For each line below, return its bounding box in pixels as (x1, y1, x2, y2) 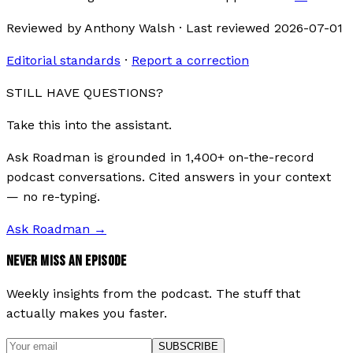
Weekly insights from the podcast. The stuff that (6, 285, 300, 301)
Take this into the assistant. (6, 117, 172, 133)
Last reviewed (186, 20, 274, 36)
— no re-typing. (6, 189, 100, 205)
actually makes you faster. (6, 305, 167, 321)
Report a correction (132, 53, 249, 69)
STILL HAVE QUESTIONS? (6, 85, 163, 101)
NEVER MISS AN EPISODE (6, 252, 127, 271)
